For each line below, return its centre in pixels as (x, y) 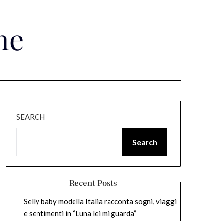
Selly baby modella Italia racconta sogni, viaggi (100, 201)
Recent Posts (93, 183)
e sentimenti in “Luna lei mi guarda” (80, 213)
